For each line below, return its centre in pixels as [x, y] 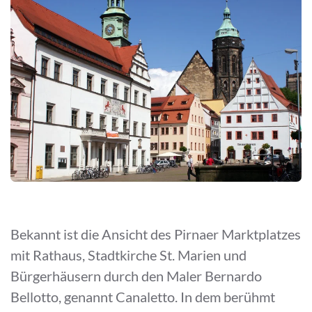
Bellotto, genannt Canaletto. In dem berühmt [143, 296]
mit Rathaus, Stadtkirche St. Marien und [128, 255]
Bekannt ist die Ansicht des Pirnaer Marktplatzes [156, 234]
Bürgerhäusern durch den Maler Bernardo [136, 275]
